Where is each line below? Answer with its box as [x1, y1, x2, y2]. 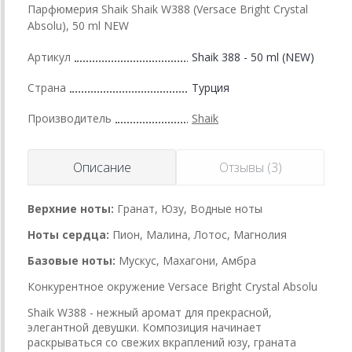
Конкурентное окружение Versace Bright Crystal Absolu [27, 278, 317, 294]
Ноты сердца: [27, 226, 109, 242]
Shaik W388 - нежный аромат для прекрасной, [27, 304, 272, 320]
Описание [72, 158, 131, 176]
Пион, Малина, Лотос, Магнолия [112, 226, 287, 242]
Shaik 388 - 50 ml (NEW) [192, 49, 314, 64]
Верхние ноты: [27, 200, 114, 216]
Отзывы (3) [218, 158, 282, 176]
